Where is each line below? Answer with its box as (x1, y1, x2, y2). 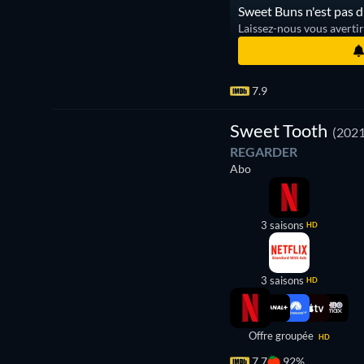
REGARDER (230, 144, 298, 159)
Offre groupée (249, 329, 317, 342)
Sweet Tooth (230, 119, 328, 141)
